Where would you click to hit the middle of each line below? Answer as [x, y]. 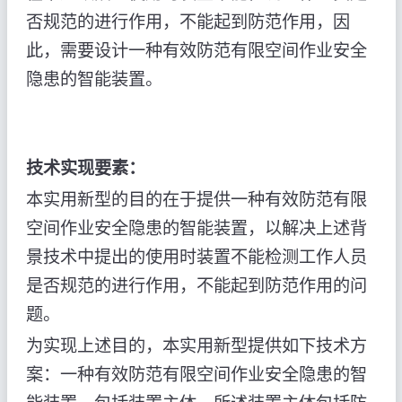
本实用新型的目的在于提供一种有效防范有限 [196, 200]
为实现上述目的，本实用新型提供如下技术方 [196, 346]
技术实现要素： [85, 169]
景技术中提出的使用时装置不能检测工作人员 [196, 258]
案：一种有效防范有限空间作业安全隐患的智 [196, 375]
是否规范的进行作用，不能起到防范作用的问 [196, 286]
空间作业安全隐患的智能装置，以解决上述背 [196, 229]
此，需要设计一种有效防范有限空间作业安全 [196, 50]
